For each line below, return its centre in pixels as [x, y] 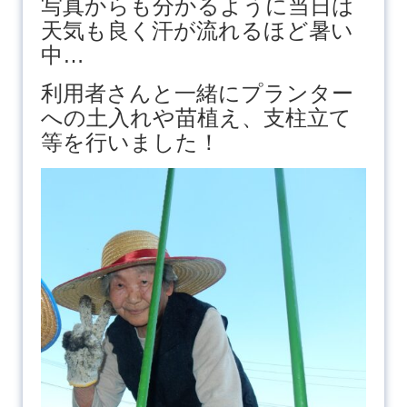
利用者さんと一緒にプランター [197, 93]
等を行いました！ [130, 142]
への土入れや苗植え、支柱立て [196, 117]
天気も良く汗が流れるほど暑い [197, 30]
